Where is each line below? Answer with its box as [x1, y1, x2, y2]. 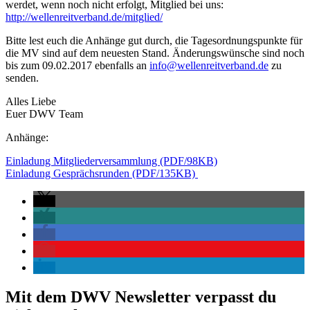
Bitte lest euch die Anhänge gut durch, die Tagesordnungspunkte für [6, 34, 302, 46]
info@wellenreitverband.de [149, 59, 268, 71]
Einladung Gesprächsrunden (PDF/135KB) [6, 167, 198, 179]
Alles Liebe [6, 95, 56, 107]
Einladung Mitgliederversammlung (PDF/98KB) [6, 154, 217, 167]
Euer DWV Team [6, 107, 83, 120]
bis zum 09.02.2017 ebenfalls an [6, 59, 149, 71]
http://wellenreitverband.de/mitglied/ [6, 10, 163, 23]
